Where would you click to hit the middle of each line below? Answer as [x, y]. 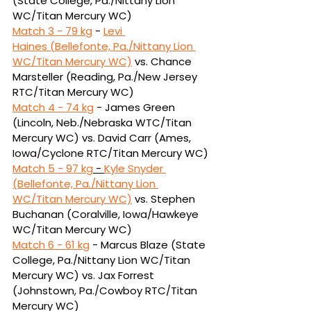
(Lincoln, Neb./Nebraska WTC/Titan [103, 122]
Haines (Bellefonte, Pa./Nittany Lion [104, 46]
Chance [173, 61]
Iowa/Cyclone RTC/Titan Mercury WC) [110, 153]
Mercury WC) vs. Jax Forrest [85, 275]
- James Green [136, 107]
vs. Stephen [166, 199]
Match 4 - [39, 107]
